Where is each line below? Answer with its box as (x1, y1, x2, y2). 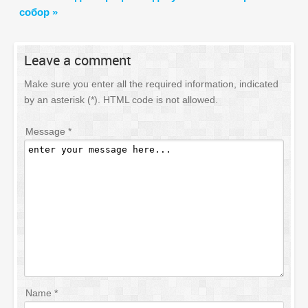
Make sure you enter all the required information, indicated (24, 78, 278, 90)
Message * (25, 126, 71, 137)
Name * (25, 287, 58, 299)
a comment (60, 51, 131, 70)
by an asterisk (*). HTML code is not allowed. (24, 94, 218, 106)
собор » (19, 6, 58, 19)
